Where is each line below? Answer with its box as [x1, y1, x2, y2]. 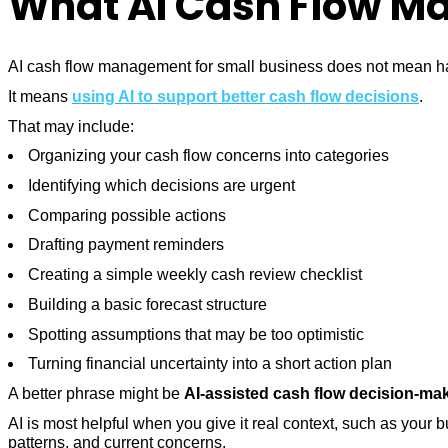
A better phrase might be [8, 385, 184, 403]
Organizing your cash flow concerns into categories [28, 147, 389, 165]
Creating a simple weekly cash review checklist [28, 266, 362, 284]
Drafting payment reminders [28, 236, 224, 254]
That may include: [8, 117, 134, 135]
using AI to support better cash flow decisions [72, 87, 419, 105]
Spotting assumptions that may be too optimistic [28, 325, 364, 343]
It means [8, 87, 68, 105]
